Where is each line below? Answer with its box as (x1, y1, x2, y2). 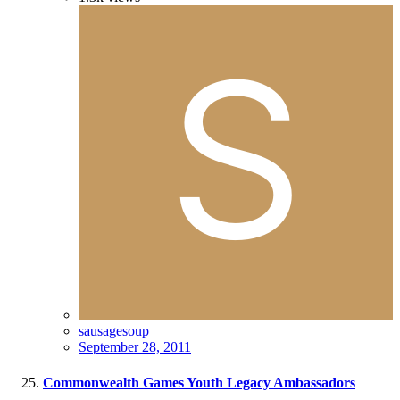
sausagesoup (79, 323, 149, 339)
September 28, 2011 (79, 339, 191, 355)
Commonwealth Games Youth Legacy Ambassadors (43, 374, 355, 390)
